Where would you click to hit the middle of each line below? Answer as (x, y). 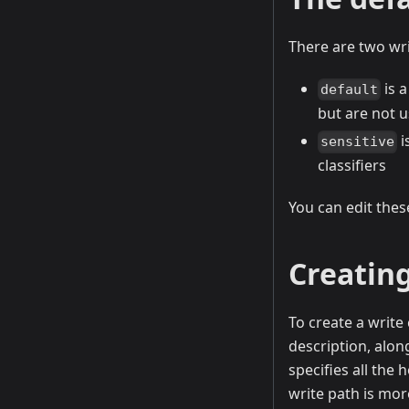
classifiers (352, 166)
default (350, 90)
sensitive (358, 142)
